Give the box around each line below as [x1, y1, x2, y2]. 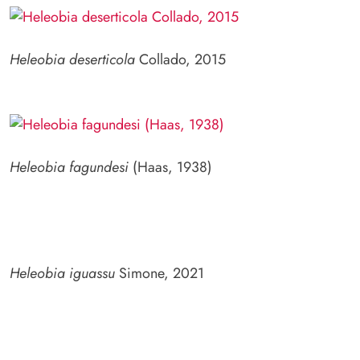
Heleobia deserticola [10, 48, 135, 70]
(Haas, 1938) [129, 156, 212, 178]
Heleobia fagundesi [10, 156, 129, 178]
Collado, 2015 [135, 48, 226, 70]
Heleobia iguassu [10, 262, 115, 284]
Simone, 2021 [115, 262, 204, 284]
